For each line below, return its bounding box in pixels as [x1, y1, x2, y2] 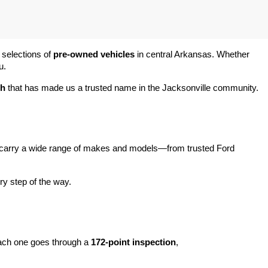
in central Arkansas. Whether [135, 50, 249, 59]
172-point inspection [91, 237, 176, 247]
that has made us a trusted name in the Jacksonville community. [5, 83, 258, 93]
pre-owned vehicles [53, 50, 135, 59]
